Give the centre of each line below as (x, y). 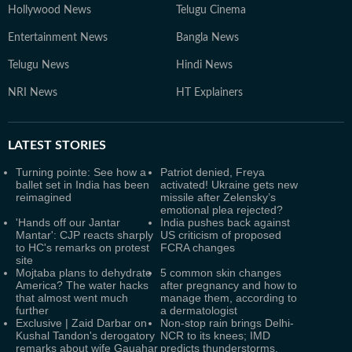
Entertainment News (58, 38)
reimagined (44, 197)
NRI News (33, 93)
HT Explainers (209, 93)
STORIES (79, 145)
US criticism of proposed (221, 235)
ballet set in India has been (82, 185)
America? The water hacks (82, 285)
